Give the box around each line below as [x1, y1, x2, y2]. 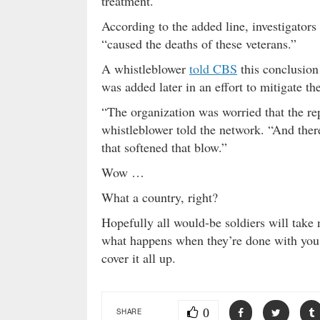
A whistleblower [101, 59, 189, 77]
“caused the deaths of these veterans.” [101, 34, 296, 52]
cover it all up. [101, 249, 176, 266]
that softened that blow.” [101, 138, 227, 156]
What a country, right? [101, 188, 218, 206]
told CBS [189, 59, 237, 77]
